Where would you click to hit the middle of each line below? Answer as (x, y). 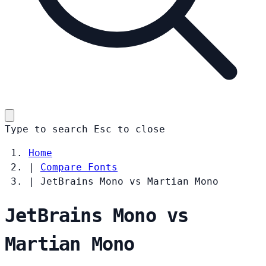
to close (141, 129)
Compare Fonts (79, 167)
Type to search (46, 129)
